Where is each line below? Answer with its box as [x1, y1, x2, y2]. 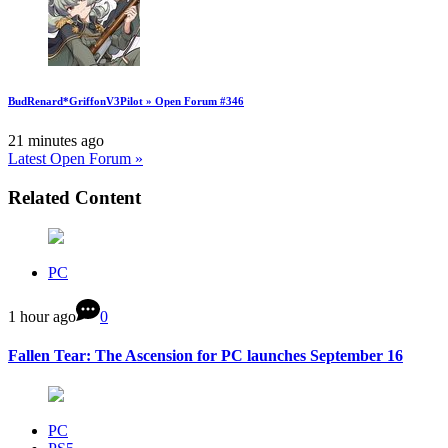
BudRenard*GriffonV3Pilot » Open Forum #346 [8, 95, 244, 108]
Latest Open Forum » [8, 150, 143, 168]
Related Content [8, 186, 141, 208]
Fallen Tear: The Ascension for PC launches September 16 [8, 346, 403, 364]
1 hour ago [8, 307, 76, 325]
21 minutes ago [8, 132, 104, 150]
